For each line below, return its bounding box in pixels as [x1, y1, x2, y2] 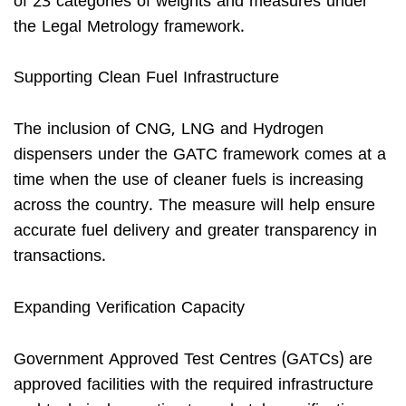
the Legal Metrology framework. [14, 16, 245, 38]
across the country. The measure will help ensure [14, 196, 375, 217]
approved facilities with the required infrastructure [14, 374, 373, 396]
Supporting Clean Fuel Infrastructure [14, 68, 279, 90]
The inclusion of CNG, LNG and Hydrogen [14, 120, 324, 141]
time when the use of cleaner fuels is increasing [14, 170, 363, 192]
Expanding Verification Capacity [14, 297, 245, 319]
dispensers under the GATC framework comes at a [14, 145, 386, 167]
